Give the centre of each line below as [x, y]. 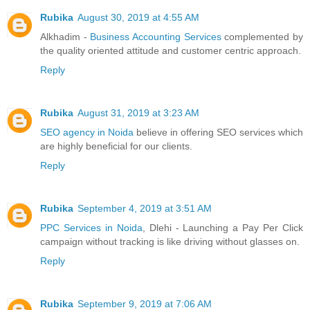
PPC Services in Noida [91, 227]
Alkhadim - [65, 36]
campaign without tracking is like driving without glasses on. [170, 241]
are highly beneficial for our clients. [116, 146]
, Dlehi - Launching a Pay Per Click [223, 227]
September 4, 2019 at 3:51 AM [145, 208]
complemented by [262, 36]
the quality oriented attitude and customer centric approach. [171, 50]
